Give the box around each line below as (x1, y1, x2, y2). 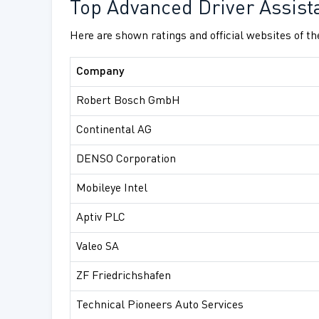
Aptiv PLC (76, 212, 125, 224)
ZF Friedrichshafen (76, 271, 171, 283)
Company (76, 66, 124, 78)
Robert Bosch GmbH (76, 95, 180, 108)
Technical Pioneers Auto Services (76, 300, 244, 312)
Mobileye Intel (76, 183, 147, 195)
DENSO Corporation (76, 154, 176, 166)
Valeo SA (76, 241, 119, 253)
